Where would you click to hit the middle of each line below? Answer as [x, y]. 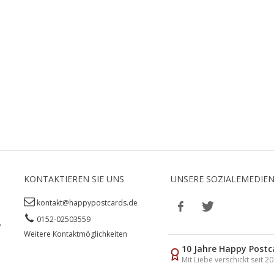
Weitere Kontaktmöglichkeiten [75, 234]
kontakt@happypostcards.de [87, 202]
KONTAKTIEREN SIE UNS [74, 179]
